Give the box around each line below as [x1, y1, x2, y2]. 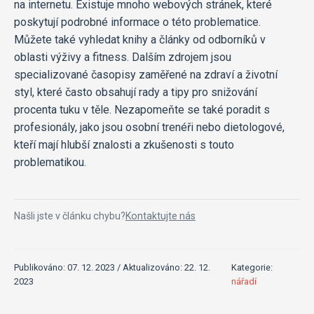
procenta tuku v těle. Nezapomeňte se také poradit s [14, 102, 270, 116]
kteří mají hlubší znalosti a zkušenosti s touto [14, 137, 234, 151]
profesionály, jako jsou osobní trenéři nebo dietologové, [14, 120, 285, 134]
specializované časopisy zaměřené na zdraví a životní [14, 67, 278, 81]
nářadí [231, 275, 257, 287]
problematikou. [14, 155, 86, 169]
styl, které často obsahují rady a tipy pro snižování [14, 85, 257, 99]
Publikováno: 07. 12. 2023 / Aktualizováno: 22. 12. [14, 261, 210, 273]
